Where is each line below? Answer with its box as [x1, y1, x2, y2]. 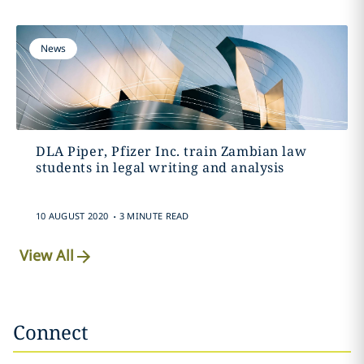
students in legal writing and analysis [35, 158, 285, 176]
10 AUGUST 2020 [35, 210, 109, 222]
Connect [13, 318, 88, 345]
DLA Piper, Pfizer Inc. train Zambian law [35, 142, 307, 160]
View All [19, 245, 75, 266]
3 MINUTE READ [119, 210, 189, 222]
